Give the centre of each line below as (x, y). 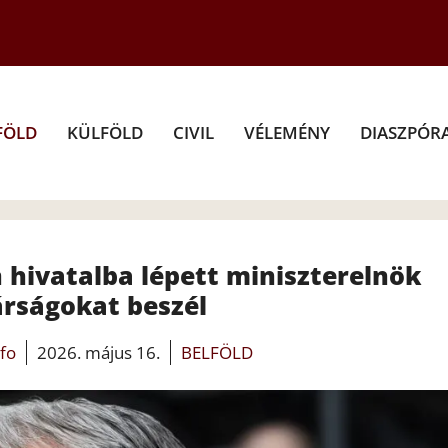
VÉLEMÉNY (287, 132)
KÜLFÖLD (105, 132)
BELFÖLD (217, 352)
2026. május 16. (98, 352)
